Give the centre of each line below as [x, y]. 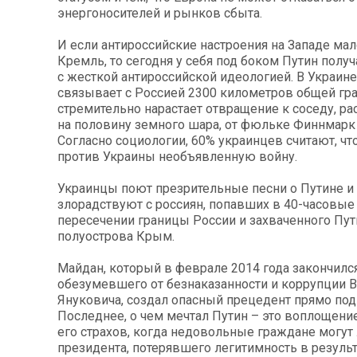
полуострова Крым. [116, 237]
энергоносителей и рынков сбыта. [160, 14]
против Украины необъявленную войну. [177, 157]
